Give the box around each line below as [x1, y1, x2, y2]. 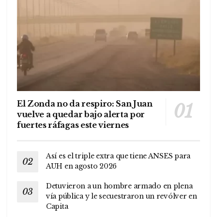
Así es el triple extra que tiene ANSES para [46, 151, 190, 160]
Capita [46, 201, 68, 211]
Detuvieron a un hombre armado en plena [46, 181, 193, 190]
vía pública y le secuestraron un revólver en [46, 191, 197, 201]
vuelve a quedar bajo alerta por [17, 109, 145, 119]
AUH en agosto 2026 [46, 161, 117, 170]
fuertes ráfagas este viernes [17, 120, 129, 130]
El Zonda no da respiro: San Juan [17, 98, 153, 108]
